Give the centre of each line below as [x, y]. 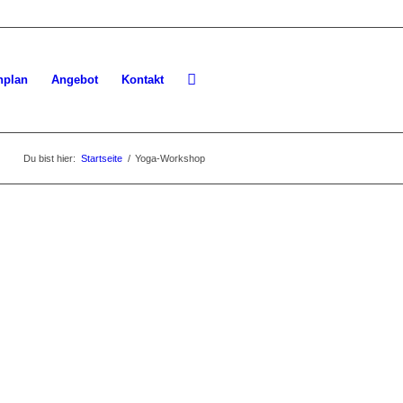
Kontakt [143, 80]
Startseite [102, 158]
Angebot [75, 80]
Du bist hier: [49, 158]
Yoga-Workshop [170, 158]
